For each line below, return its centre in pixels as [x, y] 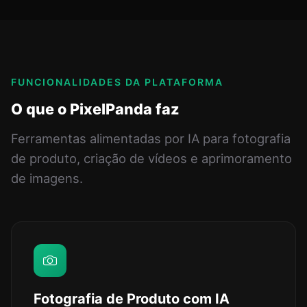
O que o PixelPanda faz [95, 109]
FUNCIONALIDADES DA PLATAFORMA [117, 82]
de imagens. [47, 179]
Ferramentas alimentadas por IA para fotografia [151, 139]
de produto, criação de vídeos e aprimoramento [151, 159]
